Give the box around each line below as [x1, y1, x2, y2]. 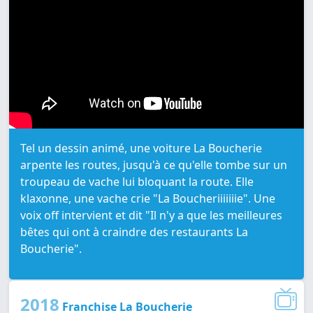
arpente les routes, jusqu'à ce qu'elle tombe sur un [20, 157, 287, 173]
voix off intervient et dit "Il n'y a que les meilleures [20, 208, 282, 224]
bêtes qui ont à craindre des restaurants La [20, 224, 248, 240]
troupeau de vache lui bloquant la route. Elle [20, 174, 254, 190]
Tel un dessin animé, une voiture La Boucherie [20, 140, 262, 156]
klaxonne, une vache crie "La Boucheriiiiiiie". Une [20, 191, 275, 207]
